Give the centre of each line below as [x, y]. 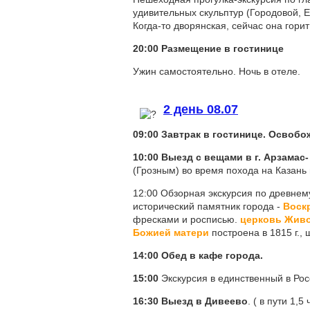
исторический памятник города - [208, 206]
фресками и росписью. [186, 219]
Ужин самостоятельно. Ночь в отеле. [217, 71]
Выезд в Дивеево [204, 301]
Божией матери [171, 232]
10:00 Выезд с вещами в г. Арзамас [219, 157]
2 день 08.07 [201, 109]
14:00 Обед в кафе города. [198, 255]
